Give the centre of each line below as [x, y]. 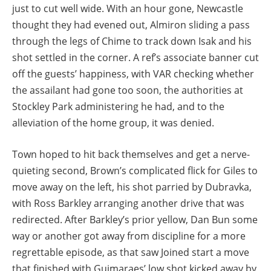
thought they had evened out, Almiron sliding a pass [131, 25]
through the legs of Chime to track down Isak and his [132, 41]
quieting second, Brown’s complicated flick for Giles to [135, 171]
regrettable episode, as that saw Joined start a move [131, 253]
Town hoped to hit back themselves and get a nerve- [131, 155]
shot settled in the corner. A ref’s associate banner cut [135, 58]
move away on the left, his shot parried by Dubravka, [132, 187]
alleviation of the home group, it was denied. [113, 123]
